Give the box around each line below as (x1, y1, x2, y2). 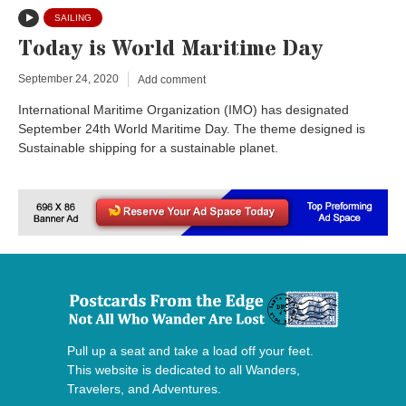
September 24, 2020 (18, 72, 119, 86)
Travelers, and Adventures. (67, 381, 221, 396)
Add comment (138, 72, 206, 86)
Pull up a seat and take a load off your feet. (67, 343, 314, 358)
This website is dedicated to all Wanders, (67, 362, 300, 377)
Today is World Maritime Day (18, 34, 323, 65)
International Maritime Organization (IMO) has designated (18, 102, 349, 118)
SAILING (54, 13, 92, 24)
